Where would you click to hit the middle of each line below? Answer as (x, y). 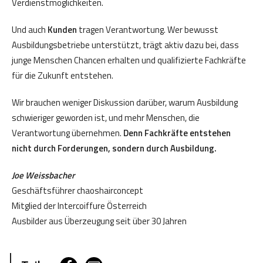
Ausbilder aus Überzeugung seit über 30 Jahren (99, 221)
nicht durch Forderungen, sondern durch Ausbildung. (114, 149)
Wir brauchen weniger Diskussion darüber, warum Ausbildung (125, 103)
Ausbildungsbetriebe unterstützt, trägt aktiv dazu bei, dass (125, 45)
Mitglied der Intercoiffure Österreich (79, 206)
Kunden (62, 30)
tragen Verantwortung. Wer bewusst (148, 30)
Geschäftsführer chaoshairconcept (77, 191)
